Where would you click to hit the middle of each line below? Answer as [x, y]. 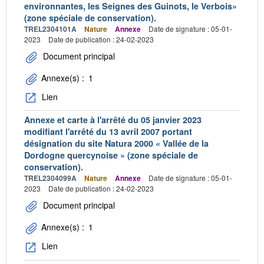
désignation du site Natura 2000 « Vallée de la [116, 143]
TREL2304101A [50, 29]
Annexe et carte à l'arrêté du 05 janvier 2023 [113, 120]
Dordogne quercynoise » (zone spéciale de [111, 155]
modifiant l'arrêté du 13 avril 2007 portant [108, 132]
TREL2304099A [50, 178]
